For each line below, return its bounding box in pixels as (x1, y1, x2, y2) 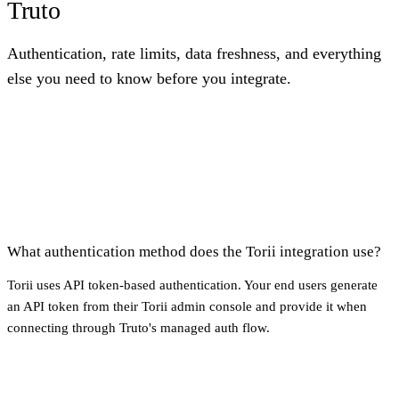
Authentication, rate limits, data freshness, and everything (7, 44, 381, 62)
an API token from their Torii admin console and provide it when (7, 298, 367, 313)
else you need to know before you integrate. (7, 69, 291, 87)
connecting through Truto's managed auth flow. (7, 320, 270, 335)
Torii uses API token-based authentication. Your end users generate (7, 277, 378, 292)
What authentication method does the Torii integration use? (7, 242, 381, 260)
